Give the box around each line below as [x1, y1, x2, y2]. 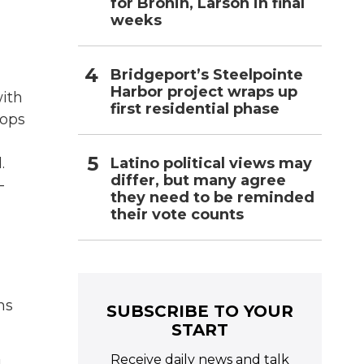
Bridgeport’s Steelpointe [110, 65, 303, 84]
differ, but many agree [110, 171, 286, 189]
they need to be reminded [110, 188, 314, 206]
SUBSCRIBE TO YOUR [106, 301, 293, 321]
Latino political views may [110, 154, 312, 172]
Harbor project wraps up [110, 82, 297, 101]
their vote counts [110, 205, 244, 223]
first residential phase [110, 99, 279, 118]
